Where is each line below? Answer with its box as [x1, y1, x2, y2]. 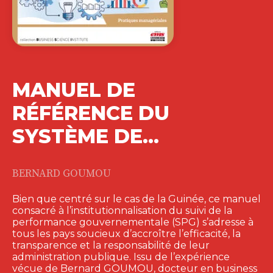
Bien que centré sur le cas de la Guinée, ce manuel [12, 193, 261, 205]
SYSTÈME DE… [12, 124, 159, 149]
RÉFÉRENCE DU [12, 101, 169, 126]
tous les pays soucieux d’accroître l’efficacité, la [12, 228, 241, 240]
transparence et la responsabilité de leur [12, 239, 210, 252]
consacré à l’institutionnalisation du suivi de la [12, 205, 232, 217]
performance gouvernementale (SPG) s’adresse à [12, 216, 253, 229]
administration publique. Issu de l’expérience [12, 251, 230, 263]
